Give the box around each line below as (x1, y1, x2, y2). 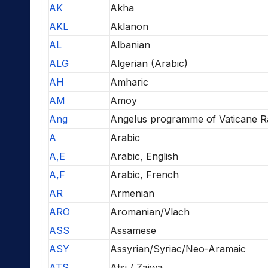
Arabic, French (110, 169, 179, 181)
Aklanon (110, 20, 148, 33)
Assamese (110, 224, 156, 237)
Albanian (110, 39, 150, 51)
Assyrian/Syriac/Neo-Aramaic (110, 243, 246, 255)
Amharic (110, 76, 148, 89)
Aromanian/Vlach (110, 206, 190, 218)
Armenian (110, 187, 154, 200)
